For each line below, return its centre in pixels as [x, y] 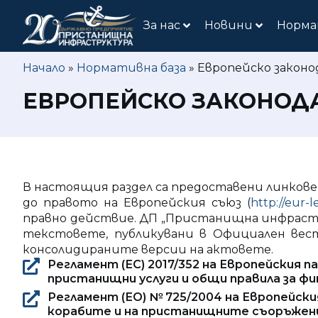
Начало [44, 67]
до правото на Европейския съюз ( [137, 202]
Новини [229, 26]
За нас [162, 26]
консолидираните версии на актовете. [148, 249]
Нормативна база [131, 67]
